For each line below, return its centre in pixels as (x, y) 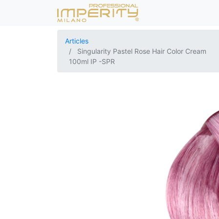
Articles (77, 41)
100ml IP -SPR (92, 61)
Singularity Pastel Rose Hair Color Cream (142, 51)
